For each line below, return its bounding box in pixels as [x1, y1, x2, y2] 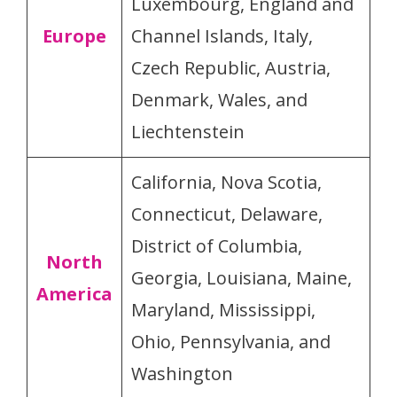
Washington [131, 361, 233, 385]
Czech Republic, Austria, [131, 55, 331, 80]
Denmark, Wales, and [131, 87, 307, 112]
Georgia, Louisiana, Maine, [131, 265, 352, 290]
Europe [43, 23, 106, 48]
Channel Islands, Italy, [131, 23, 313, 48]
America [36, 281, 113, 306]
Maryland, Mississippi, [131, 297, 315, 322]
